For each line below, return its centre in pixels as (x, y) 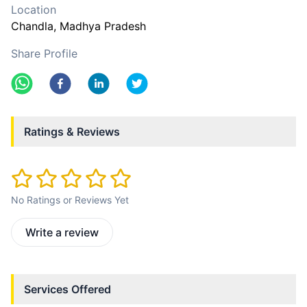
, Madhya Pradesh (100, 26)
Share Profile (44, 53)
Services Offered (67, 290)
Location (34, 10)
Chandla (32, 26)
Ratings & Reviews (72, 132)
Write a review (62, 233)
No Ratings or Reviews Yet (70, 200)
